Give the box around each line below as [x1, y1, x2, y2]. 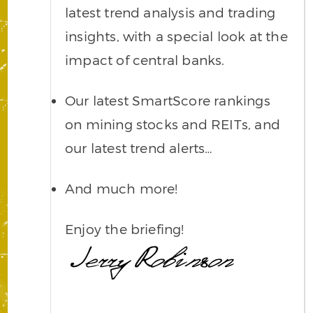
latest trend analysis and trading [65, 4, 276, 21]
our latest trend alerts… [65, 140, 213, 156]
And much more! [65, 180, 178, 196]
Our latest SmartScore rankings [65, 92, 270, 108]
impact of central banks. [65, 52, 225, 68]
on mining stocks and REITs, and [65, 116, 280, 132]
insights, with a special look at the [65, 28, 288, 45]
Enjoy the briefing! [65, 220, 184, 237]
